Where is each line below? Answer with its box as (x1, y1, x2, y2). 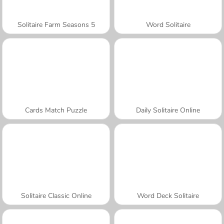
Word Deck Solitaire (137, 190, 199, 200)
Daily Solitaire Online (136, 105, 200, 115)
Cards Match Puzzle (25, 105, 87, 115)
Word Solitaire (145, 19, 190, 29)
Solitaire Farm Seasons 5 (17, 19, 95, 29)
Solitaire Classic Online (20, 190, 91, 200)
